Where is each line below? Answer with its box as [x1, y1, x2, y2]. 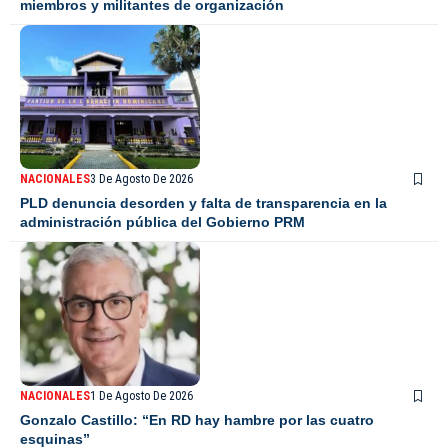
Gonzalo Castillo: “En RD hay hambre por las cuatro [20, 411, 374, 428]
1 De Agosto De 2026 [90, 388, 193, 403]
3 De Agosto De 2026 [90, 171, 193, 186]
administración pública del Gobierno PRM [20, 213, 305, 230]
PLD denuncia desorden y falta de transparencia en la [20, 194, 387, 211]
